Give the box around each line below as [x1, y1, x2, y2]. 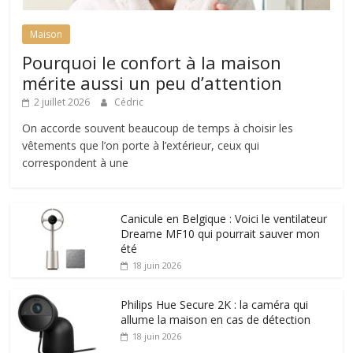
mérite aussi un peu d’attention [22, 71, 283, 95]
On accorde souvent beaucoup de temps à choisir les [22, 121, 294, 136]
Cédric [114, 95, 144, 110]
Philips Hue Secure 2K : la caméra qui [121, 297, 309, 313]
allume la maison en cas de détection [121, 312, 311, 328]
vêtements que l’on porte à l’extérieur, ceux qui [22, 138, 260, 154]
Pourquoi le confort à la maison [22, 50, 282, 75]
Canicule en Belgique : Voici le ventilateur [121, 211, 328, 227]
